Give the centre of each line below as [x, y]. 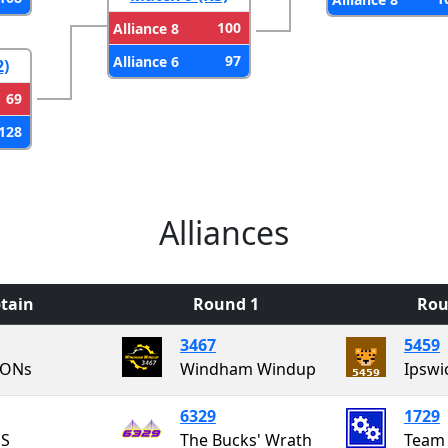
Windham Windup [248, 368]
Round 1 [226, 303]
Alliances [224, 232]
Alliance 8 [146, 28]
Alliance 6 [146, 61]
